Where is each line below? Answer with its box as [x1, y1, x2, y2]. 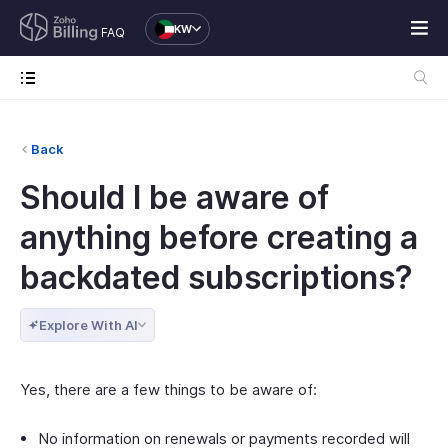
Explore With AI [39, 317, 138, 333]
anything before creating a [20, 218, 418, 257]
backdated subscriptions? [20, 258, 413, 297]
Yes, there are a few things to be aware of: [20, 380, 317, 399]
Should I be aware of [20, 178, 329, 217]
